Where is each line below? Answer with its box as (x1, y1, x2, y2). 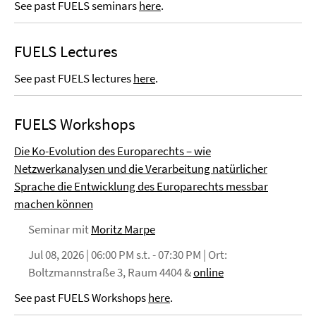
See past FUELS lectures (14, 71, 133, 86)
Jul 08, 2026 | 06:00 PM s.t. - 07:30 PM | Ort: (28, 247, 227, 262)
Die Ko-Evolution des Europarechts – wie (14, 143, 211, 159)
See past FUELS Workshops (14, 290, 148, 305)
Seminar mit (28, 221, 91, 237)
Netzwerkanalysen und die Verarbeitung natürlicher (14, 161, 267, 176)
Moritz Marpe (91, 221, 155, 237)
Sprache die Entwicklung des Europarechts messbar (14, 178, 268, 194)
